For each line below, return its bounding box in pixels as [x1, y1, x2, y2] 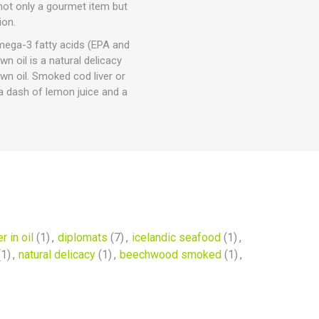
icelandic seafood [131, 231, 221, 244]
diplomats [57, 231, 108, 244]
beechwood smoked [120, 248, 221, 261]
